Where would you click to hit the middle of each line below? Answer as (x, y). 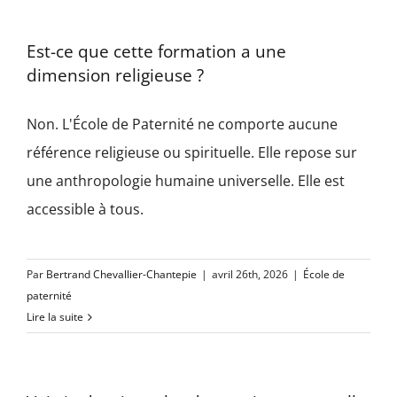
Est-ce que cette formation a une (156, 51)
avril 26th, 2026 (250, 274)
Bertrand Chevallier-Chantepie (121, 274)
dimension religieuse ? (115, 75)
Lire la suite (55, 317)
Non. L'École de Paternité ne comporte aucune (182, 124)
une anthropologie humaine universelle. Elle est (186, 181)
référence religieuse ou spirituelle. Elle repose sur (192, 152)
